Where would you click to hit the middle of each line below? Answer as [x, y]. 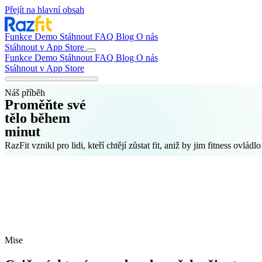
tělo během [37, 118]
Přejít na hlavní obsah [44, 10]
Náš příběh [25, 93]
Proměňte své [45, 105]
